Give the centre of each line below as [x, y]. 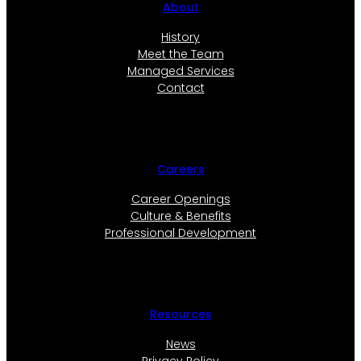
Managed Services [180, 71]
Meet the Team [180, 54]
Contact [180, 87]
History [180, 37]
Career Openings [180, 199]
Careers [180, 170]
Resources [180, 315]
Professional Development [180, 232]
